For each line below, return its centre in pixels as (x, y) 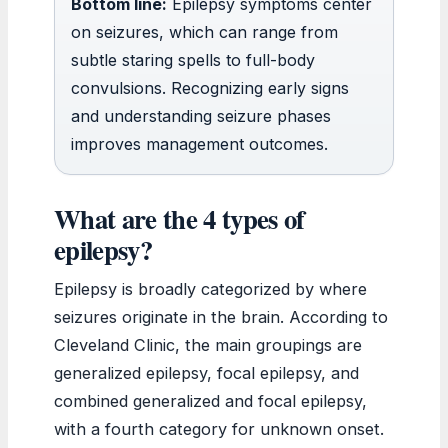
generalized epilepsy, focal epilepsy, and (206, 372)
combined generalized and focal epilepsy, (210, 400)
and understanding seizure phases (201, 115)
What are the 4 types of (179, 218)
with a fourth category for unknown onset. (219, 428)
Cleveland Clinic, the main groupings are (208, 344)
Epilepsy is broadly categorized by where (210, 288)
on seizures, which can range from (204, 31)
